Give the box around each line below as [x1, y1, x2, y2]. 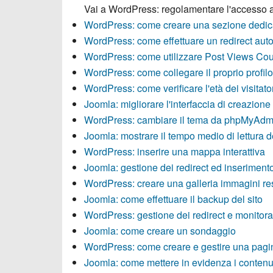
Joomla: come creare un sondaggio [84, 224, 236, 238]
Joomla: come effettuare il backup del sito [84, 192, 263, 206]
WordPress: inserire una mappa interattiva [84, 144, 265, 158]
